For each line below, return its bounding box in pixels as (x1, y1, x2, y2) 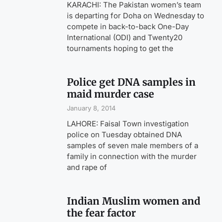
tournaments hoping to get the (67, 44, 174, 54)
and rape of (67, 163, 108, 172)
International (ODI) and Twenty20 (67, 33, 183, 43)
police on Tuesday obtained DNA (67, 130, 182, 140)
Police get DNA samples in (67, 76, 196, 89)
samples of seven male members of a (67, 141, 199, 151)
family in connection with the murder (67, 152, 197, 162)
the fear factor (67, 207, 136, 220)
